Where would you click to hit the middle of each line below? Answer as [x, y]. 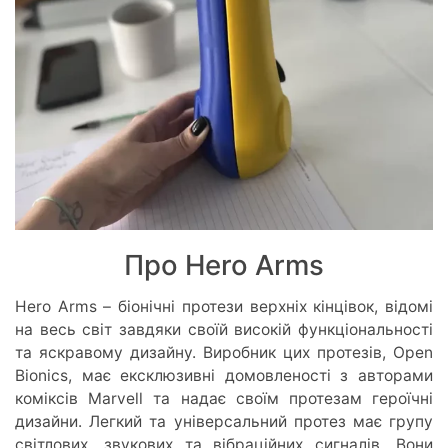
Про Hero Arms [224, 265]
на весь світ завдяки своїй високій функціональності [224, 330]
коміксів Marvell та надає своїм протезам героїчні [224, 399]
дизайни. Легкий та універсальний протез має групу [224, 422]
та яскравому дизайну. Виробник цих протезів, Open [224, 353]
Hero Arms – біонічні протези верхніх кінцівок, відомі [224, 307]
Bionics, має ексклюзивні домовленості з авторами [224, 376]
